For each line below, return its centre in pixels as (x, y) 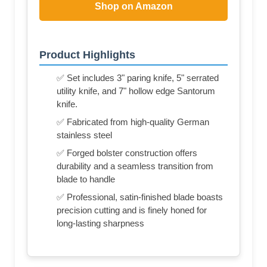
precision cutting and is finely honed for (132, 210)
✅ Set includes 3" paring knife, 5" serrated (138, 78)
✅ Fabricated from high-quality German (133, 122)
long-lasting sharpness (100, 223)
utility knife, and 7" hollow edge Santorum (136, 91)
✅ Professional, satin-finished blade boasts (140, 197)
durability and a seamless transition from (135, 166)
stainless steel (84, 135)
